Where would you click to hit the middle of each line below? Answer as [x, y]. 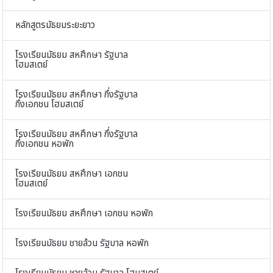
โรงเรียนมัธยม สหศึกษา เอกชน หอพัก [84, 214]
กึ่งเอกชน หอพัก [44, 144]
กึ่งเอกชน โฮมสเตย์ [49, 105]
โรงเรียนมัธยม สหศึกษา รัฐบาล [72, 55]
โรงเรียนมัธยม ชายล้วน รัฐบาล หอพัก [82, 244]
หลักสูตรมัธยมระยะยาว [55, 26]
